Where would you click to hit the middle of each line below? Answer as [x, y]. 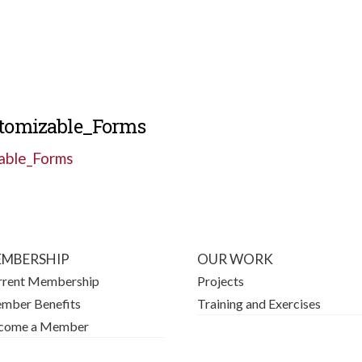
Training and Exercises [259, 303]
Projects [221, 280]
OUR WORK [236, 259]
